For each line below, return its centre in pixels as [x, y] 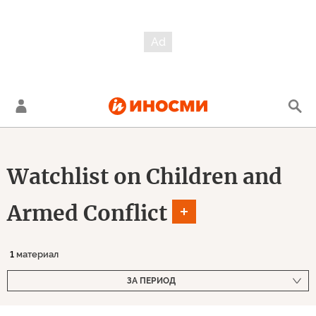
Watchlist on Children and [145, 176]
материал [36, 254]
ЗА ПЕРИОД [151, 281]
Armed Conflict [87, 213]
